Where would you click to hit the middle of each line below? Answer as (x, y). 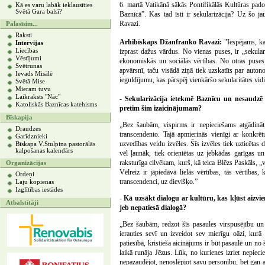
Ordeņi (25, 174)
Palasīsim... (22, 24)
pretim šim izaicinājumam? (161, 108)
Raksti (24, 35)
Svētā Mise (30, 81)
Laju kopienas (35, 182)
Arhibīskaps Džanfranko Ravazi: (171, 42)
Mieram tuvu (33, 89)
